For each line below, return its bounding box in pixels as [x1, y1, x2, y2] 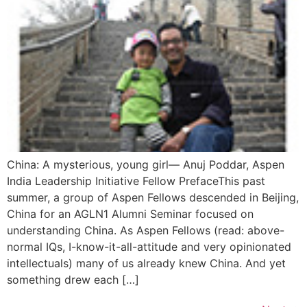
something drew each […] [7, 272, 139, 286]
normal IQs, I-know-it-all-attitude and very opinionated [7, 239, 291, 254]
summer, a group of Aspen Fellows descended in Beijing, [7, 190, 299, 204]
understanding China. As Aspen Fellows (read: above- [7, 223, 284, 237]
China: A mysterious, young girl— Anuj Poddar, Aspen [7, 157, 284, 171]
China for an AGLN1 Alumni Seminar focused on [7, 206, 254, 221]
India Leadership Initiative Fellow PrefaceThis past [7, 173, 265, 188]
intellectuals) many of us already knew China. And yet [7, 256, 286, 270]
